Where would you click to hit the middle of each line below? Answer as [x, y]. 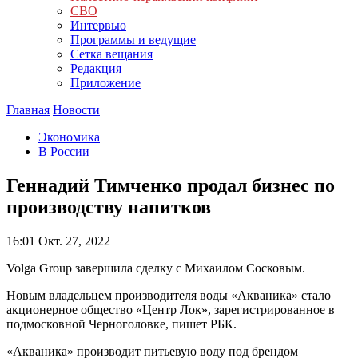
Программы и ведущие [133, 40]
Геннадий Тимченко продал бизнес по [171, 185]
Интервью [98, 25]
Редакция [96, 68]
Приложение [105, 83]
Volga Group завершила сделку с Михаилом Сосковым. [156, 268]
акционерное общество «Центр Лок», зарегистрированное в [171, 309]
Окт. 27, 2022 [73, 241]
